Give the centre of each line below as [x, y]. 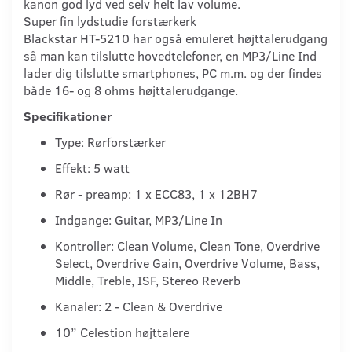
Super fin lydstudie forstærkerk [110, 20]
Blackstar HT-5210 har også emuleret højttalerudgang [176, 38]
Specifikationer [68, 115]
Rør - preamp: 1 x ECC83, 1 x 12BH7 [156, 193]
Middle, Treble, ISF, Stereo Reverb [148, 280]
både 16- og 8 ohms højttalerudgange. [131, 90]
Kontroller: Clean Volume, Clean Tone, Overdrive [187, 245]
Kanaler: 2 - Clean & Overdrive [139, 306]
